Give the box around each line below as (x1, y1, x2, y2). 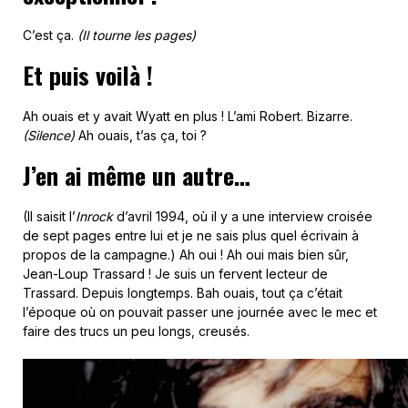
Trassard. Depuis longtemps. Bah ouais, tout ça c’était (23, 285, 342, 301)
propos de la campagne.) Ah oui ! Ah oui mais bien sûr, (23, 247, 349, 262)
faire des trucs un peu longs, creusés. (23, 323, 250, 339)
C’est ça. (23, 27, 77, 43)
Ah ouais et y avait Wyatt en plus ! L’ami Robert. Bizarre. (23, 108, 352, 124)
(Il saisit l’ (23, 209, 76, 224)
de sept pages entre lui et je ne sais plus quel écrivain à (23, 228, 359, 243)
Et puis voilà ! (23, 57, 153, 93)
